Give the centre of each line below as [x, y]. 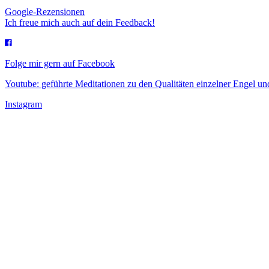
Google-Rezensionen [45, 11]
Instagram [23, 104]
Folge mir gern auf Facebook [60, 63]
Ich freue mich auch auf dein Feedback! [80, 22]
